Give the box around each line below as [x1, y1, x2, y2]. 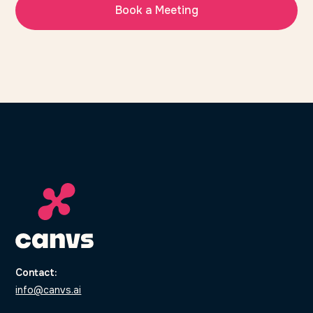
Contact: [15, 265, 58, 279]
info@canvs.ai [15, 283, 82, 296]
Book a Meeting [115, 3, 198, 18]
